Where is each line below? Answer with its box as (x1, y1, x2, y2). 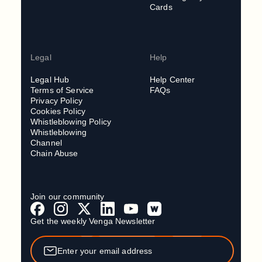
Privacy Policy (30, 96, 82, 106)
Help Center (150, 75, 195, 85)
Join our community (30, 192, 105, 202)
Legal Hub (30, 75, 70, 85)
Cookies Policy (30, 106, 85, 116)
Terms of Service (30, 85, 94, 95)
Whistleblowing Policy (30, 117, 111, 127)
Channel (30, 138, 62, 148)
